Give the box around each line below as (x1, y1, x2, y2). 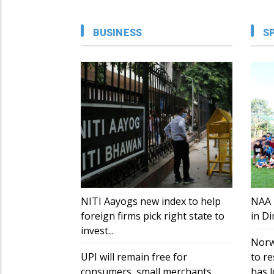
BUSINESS (93, 27, 142, 39)
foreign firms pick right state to (81, 209, 224, 223)
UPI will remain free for (81, 250, 187, 264)
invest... (81, 224, 114, 238)
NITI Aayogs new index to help (81, 194, 221, 209)
